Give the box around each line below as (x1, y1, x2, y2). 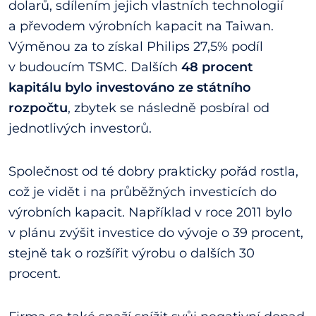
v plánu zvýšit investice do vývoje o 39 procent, (8, 224, 303, 241)
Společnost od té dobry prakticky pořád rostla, (8, 163, 298, 179)
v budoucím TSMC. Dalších (8, 59, 181, 75)
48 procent (181, 59, 253, 75)
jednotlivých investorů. (8, 120, 152, 136)
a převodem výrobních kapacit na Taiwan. (8, 18, 274, 34)
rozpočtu (8, 99, 68, 116)
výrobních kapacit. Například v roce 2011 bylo (8, 204, 292, 220)
